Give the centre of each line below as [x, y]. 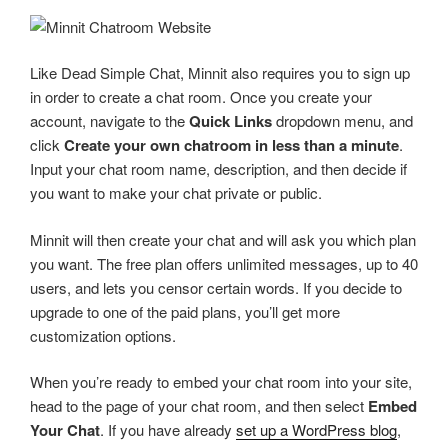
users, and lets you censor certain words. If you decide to [216, 287]
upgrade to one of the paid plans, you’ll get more [185, 311]
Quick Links [230, 121]
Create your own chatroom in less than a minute [231, 145]
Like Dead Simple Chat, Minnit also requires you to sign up [220, 73]
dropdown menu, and [342, 121]
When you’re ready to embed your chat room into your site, [221, 382]
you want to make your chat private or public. [176, 193]
